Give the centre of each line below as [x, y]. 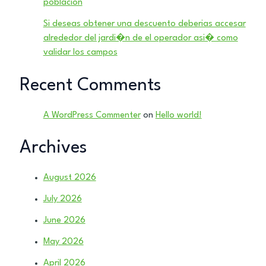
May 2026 [63, 242]
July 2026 [62, 199]
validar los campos [80, 53]
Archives [53, 148]
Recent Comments [90, 86]
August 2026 [69, 178]
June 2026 [64, 221]
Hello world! [178, 115]
